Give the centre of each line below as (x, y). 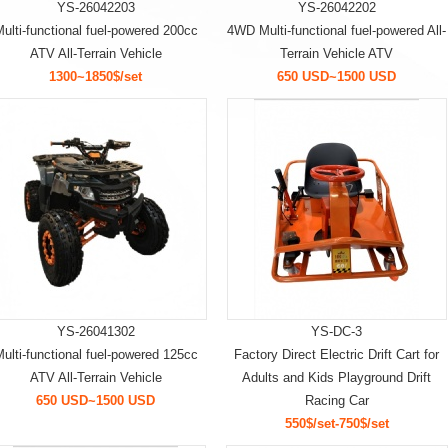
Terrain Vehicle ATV (336, 53)
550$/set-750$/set (336, 423)
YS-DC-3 (336, 331)
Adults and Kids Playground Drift (336, 377)
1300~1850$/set (95, 76)
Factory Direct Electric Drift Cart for (336, 354)
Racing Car (336, 400)
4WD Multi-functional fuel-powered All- (336, 30)
